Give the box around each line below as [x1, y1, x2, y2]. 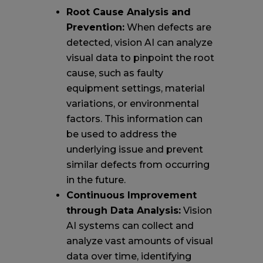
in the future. [66, 174, 126, 186]
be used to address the [66, 128, 177, 140]
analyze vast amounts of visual [66, 235, 213, 247]
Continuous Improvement [66, 189, 197, 201]
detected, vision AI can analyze [66, 36, 213, 48]
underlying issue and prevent [66, 143, 203, 155]
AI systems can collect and [66, 220, 194, 231]
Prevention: [66, 21, 124, 33]
